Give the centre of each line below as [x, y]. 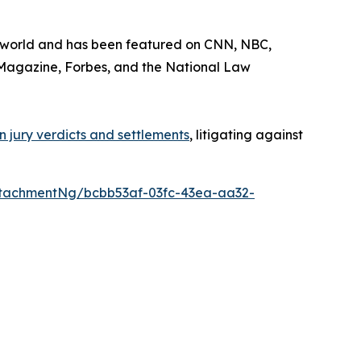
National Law [208, 66]
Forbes [86, 66]
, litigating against [246, 134]
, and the [136, 66]
